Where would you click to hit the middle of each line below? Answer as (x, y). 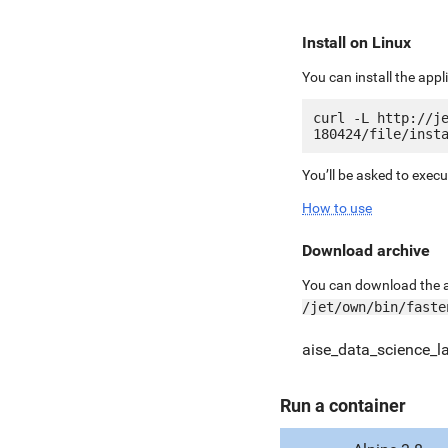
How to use (337, 207)
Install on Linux (356, 42)
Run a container (343, 405)
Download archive (366, 250)
